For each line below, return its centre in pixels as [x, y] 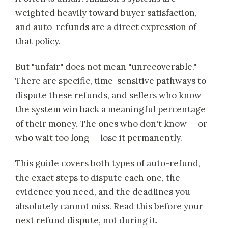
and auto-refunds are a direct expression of [106, 27]
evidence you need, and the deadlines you [103, 192]
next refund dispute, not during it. [87, 221]
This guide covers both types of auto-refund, [108, 164]
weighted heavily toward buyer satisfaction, [106, 13]
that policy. [38, 41]
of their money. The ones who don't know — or [111, 124]
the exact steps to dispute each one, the [98, 178]
